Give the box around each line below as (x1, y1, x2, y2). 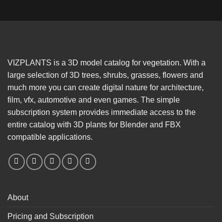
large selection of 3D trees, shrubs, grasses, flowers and (7, 70, 203, 79)
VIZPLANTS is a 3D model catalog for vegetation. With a (7, 58, 206, 67)
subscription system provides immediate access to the (7, 108, 196, 116)
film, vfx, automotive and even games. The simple (7, 95, 180, 104)
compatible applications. (7, 132, 93, 141)
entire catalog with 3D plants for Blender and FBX (7, 120, 181, 129)
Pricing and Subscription (7, 212, 94, 221)
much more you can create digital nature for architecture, (7, 83, 204, 92)
